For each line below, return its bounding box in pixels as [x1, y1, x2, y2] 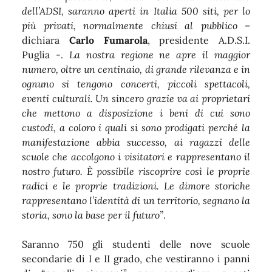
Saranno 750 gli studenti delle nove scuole [22, 237, 250, 250]
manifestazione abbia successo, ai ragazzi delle [22, 135, 250, 148]
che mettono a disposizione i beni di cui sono [22, 106, 250, 119]
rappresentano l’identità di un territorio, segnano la [22, 194, 250, 206]
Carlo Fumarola [69, 33, 148, 46]
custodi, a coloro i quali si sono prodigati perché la [22, 121, 250, 134]
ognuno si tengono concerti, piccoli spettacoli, [22, 77, 250, 90]
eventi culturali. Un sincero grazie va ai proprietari [22, 92, 250, 104]
